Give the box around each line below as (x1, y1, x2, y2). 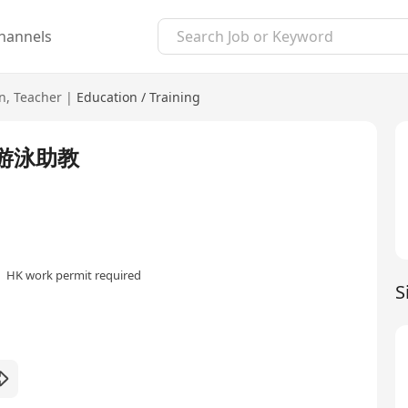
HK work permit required (6, 267, 141, 284)
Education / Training (76, 88, 200, 106)
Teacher (14, 88, 62, 106)
